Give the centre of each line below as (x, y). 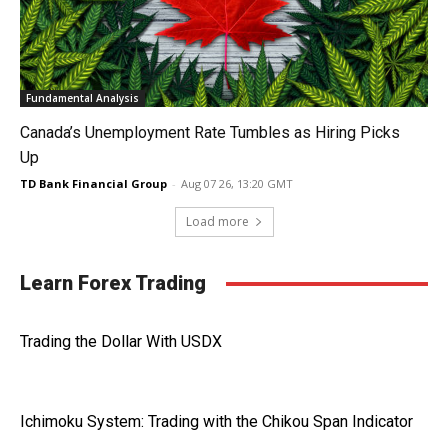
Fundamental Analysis (82, 98)
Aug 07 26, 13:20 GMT (237, 183)
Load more (217, 221)
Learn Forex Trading (113, 283)
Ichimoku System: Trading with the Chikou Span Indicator (216, 421)
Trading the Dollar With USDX (121, 341)
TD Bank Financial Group (93, 183)
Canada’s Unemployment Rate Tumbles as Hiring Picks (210, 132)
